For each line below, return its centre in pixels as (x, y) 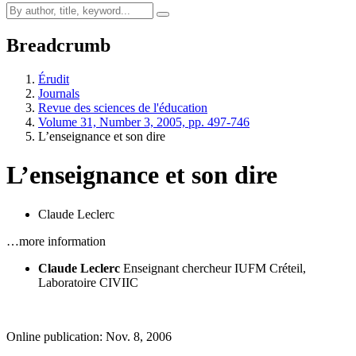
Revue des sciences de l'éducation (123, 107)
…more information (56, 241)
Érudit (54, 79)
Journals (59, 93)
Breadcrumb (58, 45)
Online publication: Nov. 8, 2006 (89, 336)
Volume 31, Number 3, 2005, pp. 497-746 (144, 122)
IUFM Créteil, (270, 268)
